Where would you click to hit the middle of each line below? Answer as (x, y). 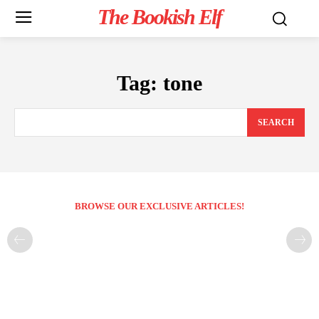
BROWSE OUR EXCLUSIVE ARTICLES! (159, 206)
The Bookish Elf (159, 17)
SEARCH (276, 123)
